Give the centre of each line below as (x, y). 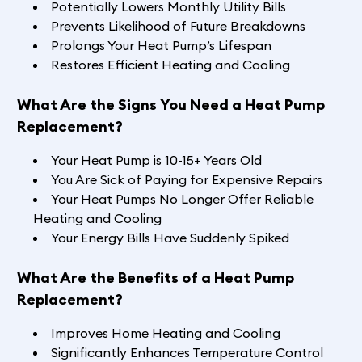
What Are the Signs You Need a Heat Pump (170, 105)
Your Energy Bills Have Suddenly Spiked (170, 238)
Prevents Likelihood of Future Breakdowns (178, 26)
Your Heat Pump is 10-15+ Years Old (156, 160)
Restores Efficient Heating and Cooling (170, 65)
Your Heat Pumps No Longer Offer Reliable (182, 199)
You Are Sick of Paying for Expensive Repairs (186, 180)
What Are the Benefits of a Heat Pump (155, 278)
